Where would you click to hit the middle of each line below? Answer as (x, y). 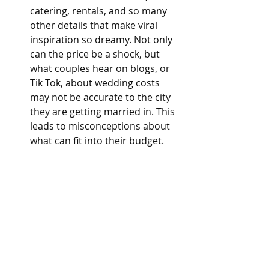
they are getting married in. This (104, 112)
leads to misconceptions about (101, 126)
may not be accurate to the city (101, 97)
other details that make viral (95, 25)
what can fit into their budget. (97, 141)
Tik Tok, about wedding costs (96, 83)
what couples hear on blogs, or (101, 68)
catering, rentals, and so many (100, 11)
